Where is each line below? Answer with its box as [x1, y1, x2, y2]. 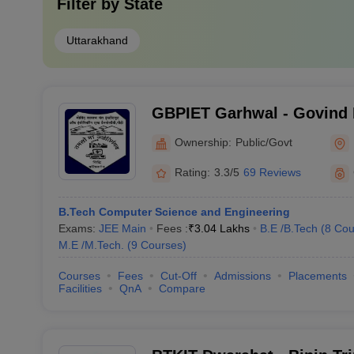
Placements [288, 269, 347, 282]
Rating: [174, 166, 210, 179]
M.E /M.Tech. [58, 239, 124, 251]
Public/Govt [235, 135, 292, 149]
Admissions [213, 269, 271, 282]
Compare [158, 282, 205, 295]
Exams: [58, 222, 99, 235]
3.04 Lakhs [194, 222, 250, 235]
